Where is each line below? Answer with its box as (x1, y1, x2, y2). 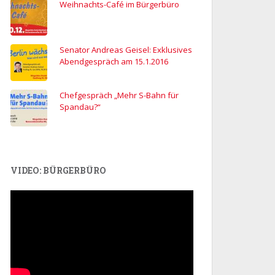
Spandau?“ (60, 101, 101, 113)
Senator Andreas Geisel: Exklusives (60, 44, 192, 56)
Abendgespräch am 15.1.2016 (60, 56, 168, 68)
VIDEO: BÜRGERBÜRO (10, 165, 106, 177)
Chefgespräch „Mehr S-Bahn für (60, 90, 179, 101)
